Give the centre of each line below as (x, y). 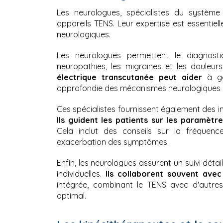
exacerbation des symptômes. (113, 142)
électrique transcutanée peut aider (129, 77)
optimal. (71, 196)
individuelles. (81, 174)
